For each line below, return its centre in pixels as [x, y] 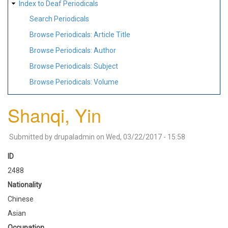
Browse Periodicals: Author [73, 50]
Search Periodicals [59, 19]
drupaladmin [74, 137]
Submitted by [32, 137]
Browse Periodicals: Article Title [80, 35]
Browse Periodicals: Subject [74, 66]
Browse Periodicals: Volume [74, 82]
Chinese [21, 199]
